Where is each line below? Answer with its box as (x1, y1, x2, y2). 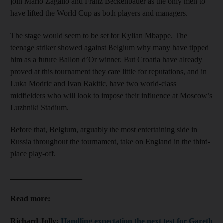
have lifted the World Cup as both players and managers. (10, 9, 188, 17)
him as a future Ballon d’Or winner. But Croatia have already (10, 55, 202, 64)
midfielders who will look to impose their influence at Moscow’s (10, 91, 212, 100)
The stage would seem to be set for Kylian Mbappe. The (10, 31, 187, 40)
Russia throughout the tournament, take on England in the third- (10, 137, 210, 146)
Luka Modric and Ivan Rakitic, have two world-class (10, 79, 176, 88)
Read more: (10, 194, 50, 203)
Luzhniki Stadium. (10, 103, 69, 111)
